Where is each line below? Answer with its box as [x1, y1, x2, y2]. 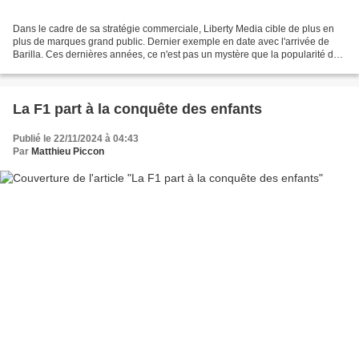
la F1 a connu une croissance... [13, 62, 148, 74]
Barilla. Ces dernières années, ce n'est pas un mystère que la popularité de [13, 49, 339, 61]
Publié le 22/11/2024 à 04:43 [13, 133, 139, 145]
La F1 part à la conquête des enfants [13, 101, 262, 118]
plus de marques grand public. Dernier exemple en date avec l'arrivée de [13, 36, 329, 48]
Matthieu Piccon [31, 146, 104, 158]
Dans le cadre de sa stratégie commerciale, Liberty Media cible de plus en [13, 23, 334, 35]
